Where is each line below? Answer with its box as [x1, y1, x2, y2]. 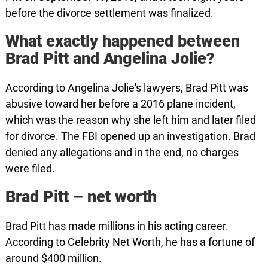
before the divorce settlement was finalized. [5, 7, 214, 19]
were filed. [5, 162, 55, 175]
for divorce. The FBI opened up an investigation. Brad [5, 130, 255, 142]
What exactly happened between [5, 32, 240, 51]
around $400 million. [5, 252, 102, 264]
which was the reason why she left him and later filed [5, 114, 256, 126]
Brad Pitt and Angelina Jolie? [5, 49, 215, 68]
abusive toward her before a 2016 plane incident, [5, 98, 236, 110]
